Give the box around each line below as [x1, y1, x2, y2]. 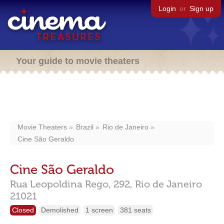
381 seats [120, 206, 151, 214]
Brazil [76, 123, 93, 131]
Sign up [189, 4, 213, 12]
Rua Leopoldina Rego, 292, [10, 178, 132, 190]
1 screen [85, 206, 113, 214]
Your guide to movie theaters [16, 56, 139, 66]
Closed [12, 206, 34, 214]
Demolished [41, 206, 78, 214]
